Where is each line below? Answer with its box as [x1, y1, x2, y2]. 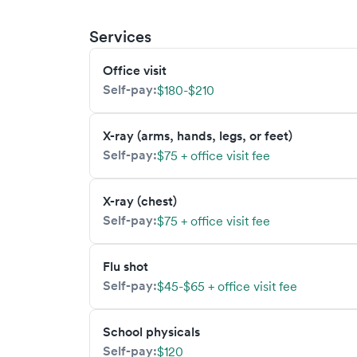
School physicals [103, 324, 200, 340]
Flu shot [103, 258, 148, 275]
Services [89, 27, 151, 46]
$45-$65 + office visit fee [157, 278, 297, 294]
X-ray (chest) [103, 193, 177, 210]
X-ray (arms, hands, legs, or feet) [103, 127, 292, 144]
